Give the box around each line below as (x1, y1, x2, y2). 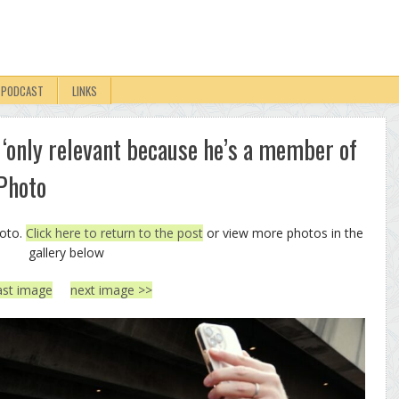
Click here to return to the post (26, 224, 203, 241)
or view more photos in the (203, 224, 363, 241)
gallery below (28, 244, 104, 261)
